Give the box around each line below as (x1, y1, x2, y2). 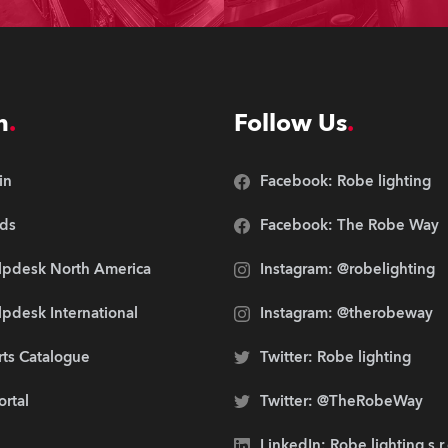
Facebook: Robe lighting (260, 171, 431, 191)
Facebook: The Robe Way (260, 215, 439, 235)
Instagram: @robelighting (260, 259, 435, 279)
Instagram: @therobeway (260, 303, 433, 323)
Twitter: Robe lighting (260, 347, 411, 367)
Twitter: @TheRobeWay (260, 391, 423, 411)
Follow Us (234, 107, 347, 140)
